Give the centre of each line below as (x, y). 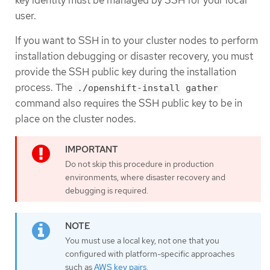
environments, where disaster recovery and (145, 177)
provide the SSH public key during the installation (126, 72)
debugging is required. (107, 190)
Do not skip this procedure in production (140, 164)
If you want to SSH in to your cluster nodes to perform (137, 41)
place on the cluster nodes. (76, 119)
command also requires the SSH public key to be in (129, 103)
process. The (45, 88)
